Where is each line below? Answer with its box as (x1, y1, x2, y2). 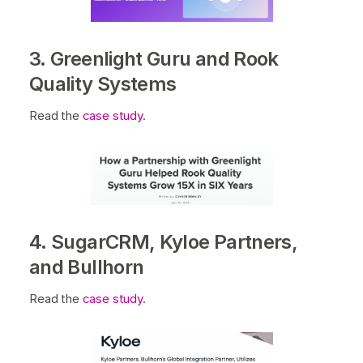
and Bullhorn (29, 255, 144, 280)
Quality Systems (29, 72, 177, 96)
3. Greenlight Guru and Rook (29, 47, 279, 71)
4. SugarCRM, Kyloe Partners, (29, 230, 298, 254)
